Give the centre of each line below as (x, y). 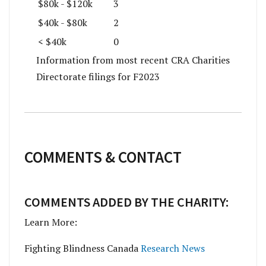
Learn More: (52, 222)
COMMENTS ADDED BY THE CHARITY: (126, 202)
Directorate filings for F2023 (98, 76)
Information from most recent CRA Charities (133, 60)
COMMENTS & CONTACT (103, 156)
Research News (173, 248)
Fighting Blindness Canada (83, 248)
